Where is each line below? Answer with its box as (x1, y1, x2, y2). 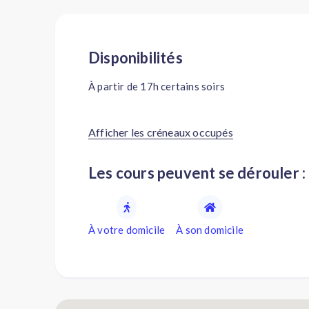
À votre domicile (88, 223, 166, 236)
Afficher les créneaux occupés (88, 126, 233, 139)
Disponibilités (100, 48, 183, 67)
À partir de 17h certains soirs (88, 80, 225, 92)
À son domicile (176, 223, 244, 236)
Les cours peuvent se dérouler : (97, 163, 306, 182)
